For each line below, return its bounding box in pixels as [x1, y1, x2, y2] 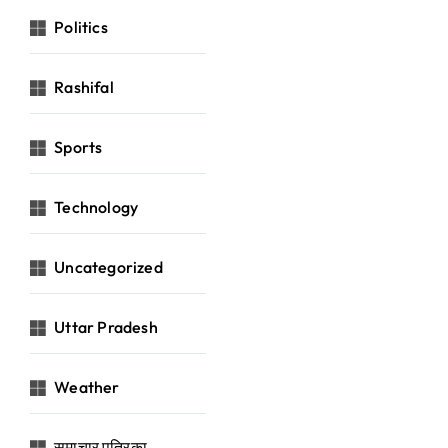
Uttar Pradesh [54, 317, 158, 338]
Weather [54, 377, 120, 398]
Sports [54, 137, 103, 158]
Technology [54, 197, 139, 218]
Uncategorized [54, 257, 163, 278]
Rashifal [54, 77, 114, 98]
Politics [54, 17, 108, 38]
